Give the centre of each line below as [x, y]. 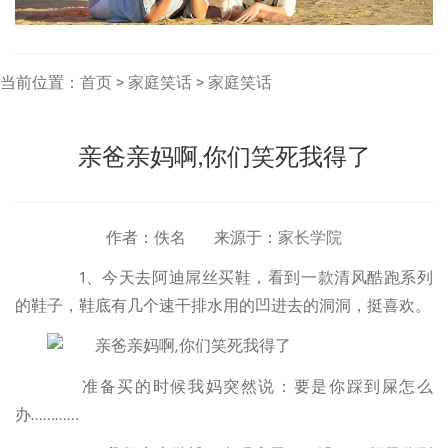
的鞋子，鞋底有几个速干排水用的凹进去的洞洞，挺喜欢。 [223, 306]
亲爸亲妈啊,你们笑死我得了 [224, 155]
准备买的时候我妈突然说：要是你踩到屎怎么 [240, 387]
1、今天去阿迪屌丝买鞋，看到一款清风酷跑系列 [240, 278]
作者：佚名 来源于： [192, 239]
